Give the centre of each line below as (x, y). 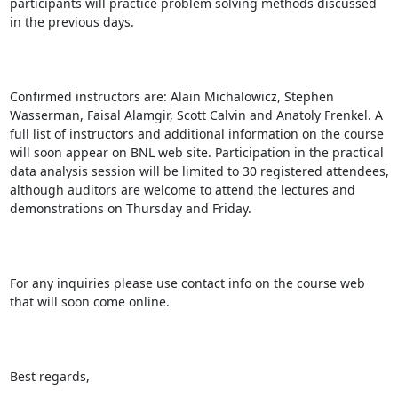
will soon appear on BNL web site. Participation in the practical (196, 152)
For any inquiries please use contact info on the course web (187, 283)
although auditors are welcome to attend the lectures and (182, 189)
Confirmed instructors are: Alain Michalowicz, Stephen (171, 96)
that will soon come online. (89, 301)
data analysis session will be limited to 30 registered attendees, (199, 171)
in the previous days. (72, 21)
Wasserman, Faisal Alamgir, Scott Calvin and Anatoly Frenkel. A (196, 115)
